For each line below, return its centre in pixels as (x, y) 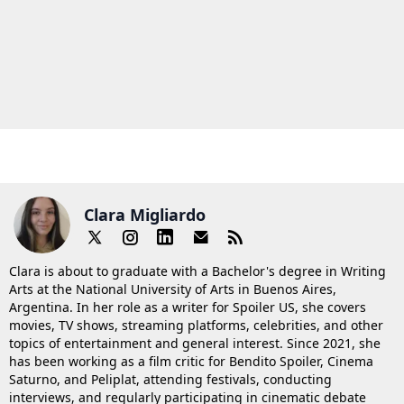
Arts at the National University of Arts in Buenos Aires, (173, 289)
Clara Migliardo (145, 214)
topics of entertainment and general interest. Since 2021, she (195, 344)
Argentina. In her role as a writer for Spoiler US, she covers (188, 308)
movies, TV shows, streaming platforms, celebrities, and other (196, 326)
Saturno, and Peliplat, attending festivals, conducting (170, 380)
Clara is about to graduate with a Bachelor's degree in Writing (197, 271)
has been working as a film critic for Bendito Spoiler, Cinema (191, 362)
